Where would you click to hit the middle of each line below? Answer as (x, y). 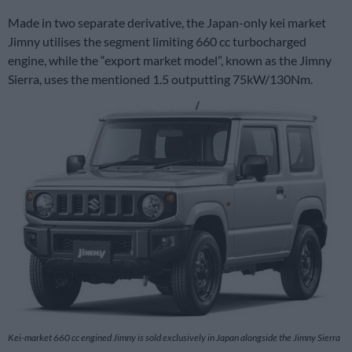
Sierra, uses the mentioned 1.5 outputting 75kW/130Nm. (160, 79)
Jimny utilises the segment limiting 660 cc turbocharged (157, 41)
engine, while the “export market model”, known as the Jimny (170, 60)
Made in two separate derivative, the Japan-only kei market (167, 22)
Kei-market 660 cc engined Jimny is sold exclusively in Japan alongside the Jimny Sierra (174, 337)
